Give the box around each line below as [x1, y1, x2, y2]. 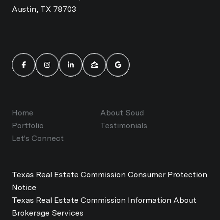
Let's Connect [12, 134, 64, 143]
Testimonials [100, 121, 147, 131]
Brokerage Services [12, 208, 83, 218]
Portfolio [12, 121, 44, 131]
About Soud [100, 108, 144, 118]
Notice [12, 183, 36, 192]
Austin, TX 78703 [12, 4, 76, 14]
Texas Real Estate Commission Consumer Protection [12, 170, 207, 180]
